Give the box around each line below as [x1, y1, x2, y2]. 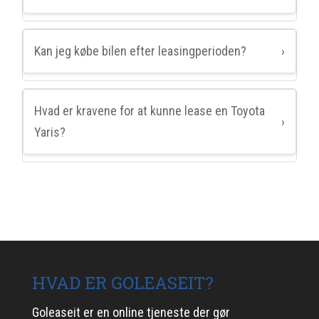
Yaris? [34, 125, 66, 140]
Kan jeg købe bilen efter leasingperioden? [34, 43, 247, 58]
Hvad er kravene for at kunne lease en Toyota [34, 103, 266, 118]
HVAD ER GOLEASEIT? [31, 271, 214, 294]
